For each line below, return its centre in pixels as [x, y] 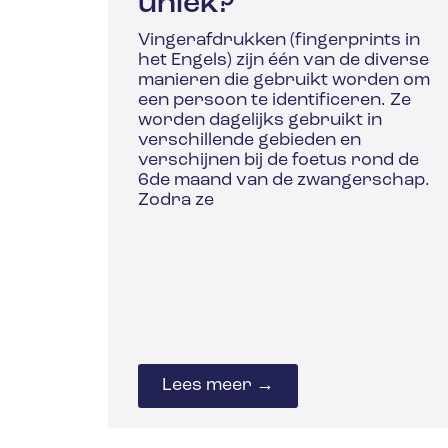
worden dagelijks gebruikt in [259, 121]
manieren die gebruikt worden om [283, 81]
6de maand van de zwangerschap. [283, 181]
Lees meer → [217, 385]
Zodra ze [175, 201]
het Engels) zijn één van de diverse [283, 61]
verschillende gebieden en [249, 141]
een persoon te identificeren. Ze [274, 101]
